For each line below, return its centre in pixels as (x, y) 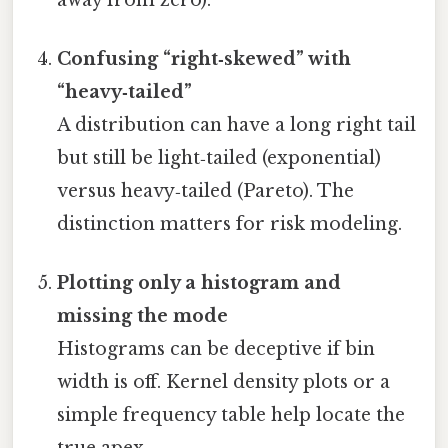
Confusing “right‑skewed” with (204, 58)
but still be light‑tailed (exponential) (219, 157)
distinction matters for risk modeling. (230, 223)
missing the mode (143, 316)
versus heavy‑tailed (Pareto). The (206, 190)
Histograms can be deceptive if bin (216, 349)
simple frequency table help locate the (231, 415)
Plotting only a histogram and (199, 283)
